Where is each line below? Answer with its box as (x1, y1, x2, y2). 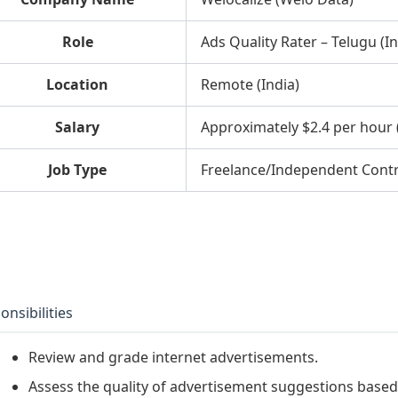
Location (46, 74, 108, 94)
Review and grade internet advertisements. (28, 347, 318, 368)
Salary (55, 116, 99, 137)
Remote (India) (201, 74, 299, 94)
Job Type (48, 159, 107, 179)
